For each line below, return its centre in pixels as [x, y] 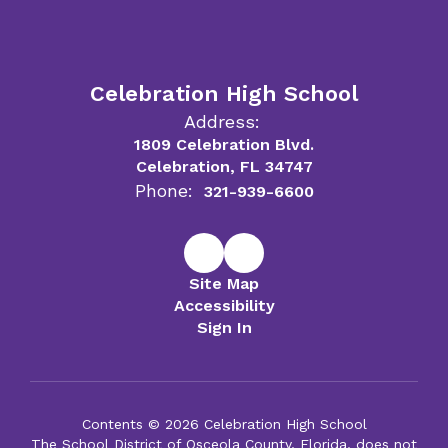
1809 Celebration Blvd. [224, 144]
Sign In [224, 327]
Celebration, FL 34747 [224, 166]
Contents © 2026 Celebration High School [224, 424]
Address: [221, 121]
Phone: [163, 190]
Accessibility [224, 305]
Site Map [224, 283]
